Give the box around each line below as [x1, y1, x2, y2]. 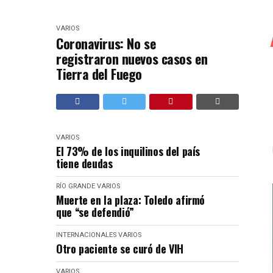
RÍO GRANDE [56, 182, 95, 191]
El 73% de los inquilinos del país [56, 143, 200, 160]
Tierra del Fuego [56, 64, 142, 84]
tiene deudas [56, 155, 113, 172]
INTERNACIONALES [56, 231, 116, 239]
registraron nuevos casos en [56, 49, 208, 69]
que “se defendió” [56, 204, 134, 221]
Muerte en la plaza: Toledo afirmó [56, 192, 205, 208]
